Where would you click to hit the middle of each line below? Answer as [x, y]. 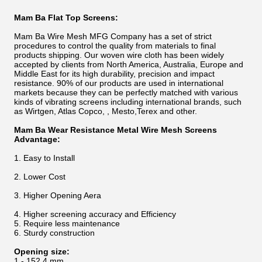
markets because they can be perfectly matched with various [126, 92]
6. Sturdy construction [54, 233]
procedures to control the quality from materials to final [115, 46]
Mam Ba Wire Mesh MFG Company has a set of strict [113, 36]
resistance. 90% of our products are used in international [119, 83]
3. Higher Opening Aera [58, 195]
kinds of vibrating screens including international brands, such [128, 102]
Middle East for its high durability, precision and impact [114, 74]
